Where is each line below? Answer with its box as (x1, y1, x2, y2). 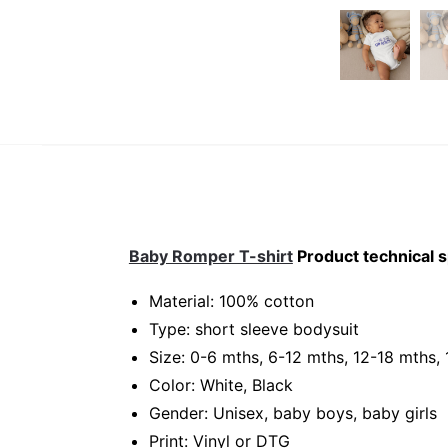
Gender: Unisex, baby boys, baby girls (148, 402, 437, 423)
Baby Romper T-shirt (128, 246, 293, 267)
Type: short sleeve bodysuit (148, 318, 359, 339)
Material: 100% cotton (148, 290, 314, 311)
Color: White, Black (148, 374, 293, 395)
